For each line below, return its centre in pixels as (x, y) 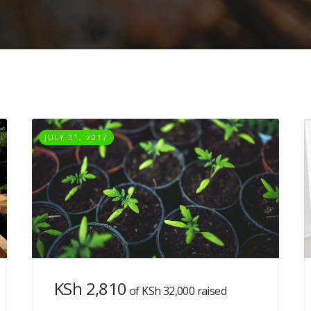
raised (211, 291)
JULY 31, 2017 (76, 137)
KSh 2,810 (91, 288)
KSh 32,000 (168, 291)
